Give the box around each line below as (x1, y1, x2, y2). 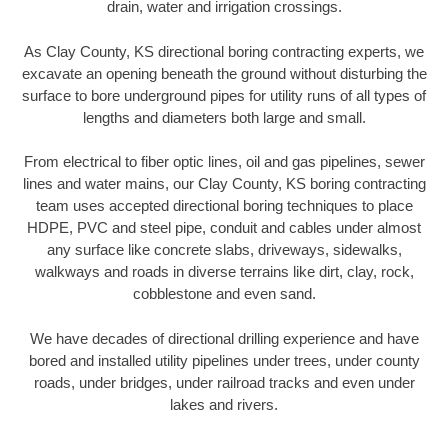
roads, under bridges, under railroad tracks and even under (33, 373, 415, 391)
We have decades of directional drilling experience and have (29, 329, 419, 347)
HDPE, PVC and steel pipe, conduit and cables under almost (27, 219, 421, 237)
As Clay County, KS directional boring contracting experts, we (24, 42, 424, 60)
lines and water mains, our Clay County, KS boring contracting (22, 175, 426, 193)
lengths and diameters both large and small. (82, 108, 366, 126)
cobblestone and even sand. (132, 285, 316, 303)
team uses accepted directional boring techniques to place (35, 197, 413, 215)
